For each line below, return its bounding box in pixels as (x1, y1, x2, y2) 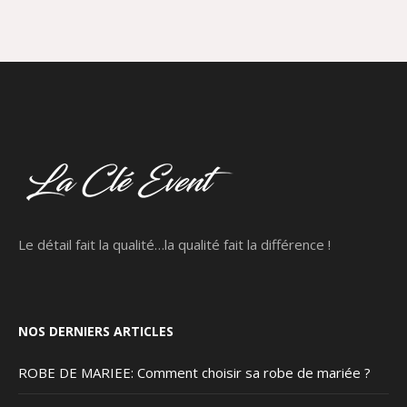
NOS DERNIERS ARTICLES (18, 322, 174, 340)
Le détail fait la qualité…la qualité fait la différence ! (18, 234, 332, 253)
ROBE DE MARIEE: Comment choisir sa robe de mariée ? (18, 362, 372, 382)
